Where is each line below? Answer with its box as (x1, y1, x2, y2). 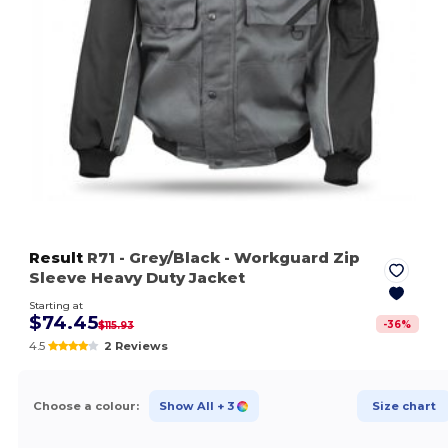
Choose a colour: (32, 398, 139, 413)
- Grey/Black (119, 248, 221, 268)
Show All (158, 398, 214, 413)
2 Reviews (103, 339, 168, 354)
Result (29, 248, 84, 268)
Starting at (29, 299, 84, 313)
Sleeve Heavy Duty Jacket (29, 268, 246, 288)
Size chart (371, 398, 436, 413)
